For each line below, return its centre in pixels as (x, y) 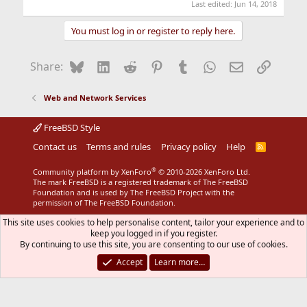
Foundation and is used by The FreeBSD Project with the (133, 193)
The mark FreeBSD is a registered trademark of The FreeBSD (140, 182)
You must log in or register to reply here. (153, 31)
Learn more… (179, 262)
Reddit (153, 65)
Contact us (54, 147)
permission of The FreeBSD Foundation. (104, 203)
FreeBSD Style (71, 128)
